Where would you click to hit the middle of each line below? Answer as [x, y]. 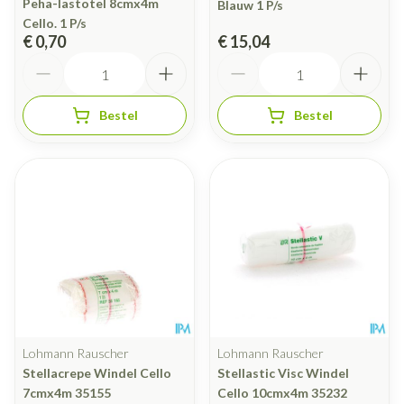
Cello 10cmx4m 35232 [282, 393]
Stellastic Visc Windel [283, 373]
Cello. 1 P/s [55, 23]
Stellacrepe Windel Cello [97, 373]
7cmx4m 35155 [67, 393]
